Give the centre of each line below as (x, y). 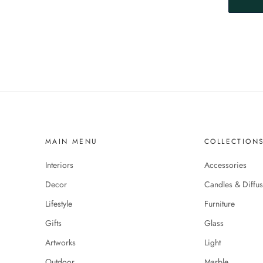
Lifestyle (59, 204)
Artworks (60, 242)
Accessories (225, 165)
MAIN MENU (72, 141)
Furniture (220, 204)
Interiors (59, 165)
